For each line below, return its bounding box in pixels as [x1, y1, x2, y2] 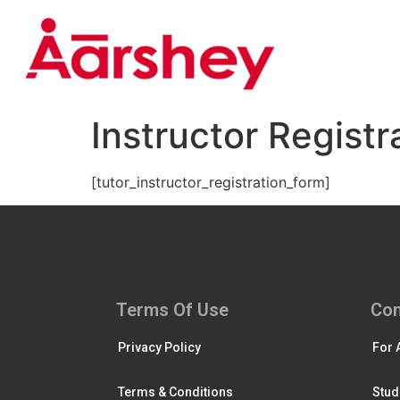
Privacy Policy [118, 340, 201, 355]
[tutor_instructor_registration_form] [91, 173, 330, 191]
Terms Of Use [116, 299, 229, 321]
